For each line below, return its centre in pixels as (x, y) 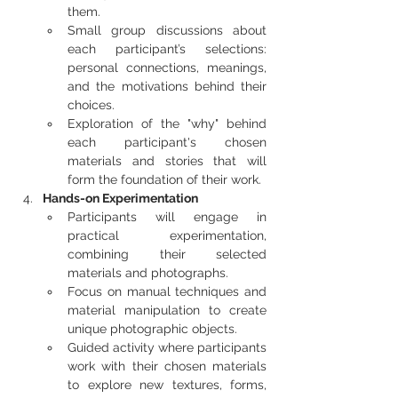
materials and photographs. (148, 273)
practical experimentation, (167, 235)
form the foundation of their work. (164, 179)
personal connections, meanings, (167, 68)
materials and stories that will (167, 161)
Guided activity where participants (167, 347)
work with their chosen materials (167, 366)
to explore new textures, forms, (167, 385)
